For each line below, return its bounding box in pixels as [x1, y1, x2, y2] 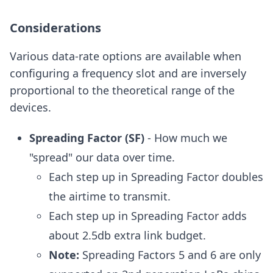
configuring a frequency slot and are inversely [10, 66, 246, 81]
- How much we [144, 130, 227, 146]
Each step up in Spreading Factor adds [49, 208, 247, 224]
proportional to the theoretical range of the [10, 83, 235, 98]
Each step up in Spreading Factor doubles [49, 169, 263, 185]
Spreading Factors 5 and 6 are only [79, 247, 261, 263]
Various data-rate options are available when [10, 49, 241, 64]
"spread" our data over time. [29, 150, 175, 165]
